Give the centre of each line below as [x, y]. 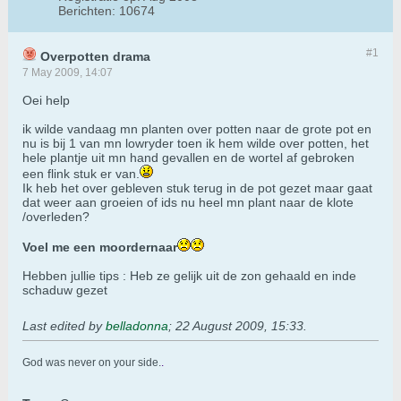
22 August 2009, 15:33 [239, 326]
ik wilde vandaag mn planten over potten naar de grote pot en [197, 129]
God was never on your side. [92, 363]
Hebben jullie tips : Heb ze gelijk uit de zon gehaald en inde [189, 276]
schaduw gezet [65, 290]
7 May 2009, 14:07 [68, 73]
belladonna [137, 326]
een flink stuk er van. [81, 174]
